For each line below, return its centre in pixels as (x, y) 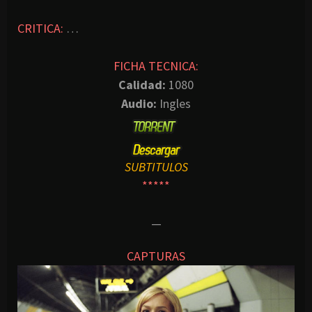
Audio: (139, 104)
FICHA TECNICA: (156, 66)
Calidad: (142, 85)
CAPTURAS (156, 256)
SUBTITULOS (156, 166)
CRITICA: (40, 29)
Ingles (174, 104)
